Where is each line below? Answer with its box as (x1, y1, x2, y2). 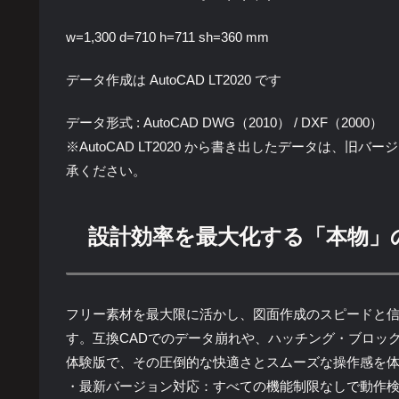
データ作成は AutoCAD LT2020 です (66, 72, 281, 88)
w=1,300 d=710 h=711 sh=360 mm (66, 29, 269, 45)
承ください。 (66, 163, 146, 179)
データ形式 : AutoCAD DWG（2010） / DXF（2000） (66, 115, 383, 131)
